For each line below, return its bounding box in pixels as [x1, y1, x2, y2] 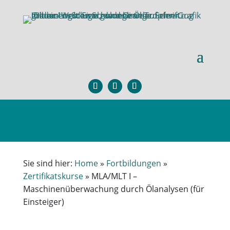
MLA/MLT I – [91, 170, 137, 182]
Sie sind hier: [23, 158, 74, 169]
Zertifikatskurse [23, 170, 83, 182]
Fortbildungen [106, 158, 161, 169]
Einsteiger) [23, 196, 64, 207]
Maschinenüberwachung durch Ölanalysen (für [23, 183, 204, 195]
